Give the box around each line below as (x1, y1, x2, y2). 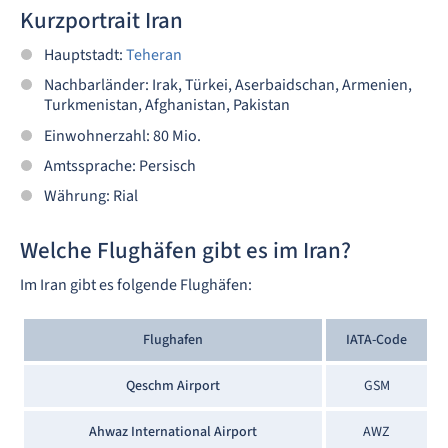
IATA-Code (346, 330, 407, 351)
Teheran (126, 43, 182, 66)
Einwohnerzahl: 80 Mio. (44, 124, 201, 147)
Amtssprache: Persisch (44, 154, 196, 177)
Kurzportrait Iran (20, 3, 183, 37)
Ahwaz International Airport (89, 422, 257, 443)
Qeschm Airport (126, 376, 220, 397)
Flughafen (143, 330, 203, 351)
